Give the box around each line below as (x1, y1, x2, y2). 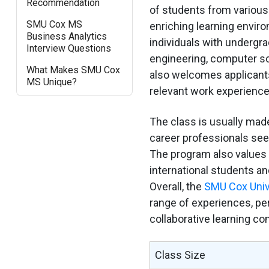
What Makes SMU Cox (26, 64, 120, 76)
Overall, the (149, 180, 204, 193)
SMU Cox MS (26, 18, 82, 30)
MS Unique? (26, 76, 77, 88)
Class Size (154, 248, 205, 261)
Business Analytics (26, 30, 107, 42)
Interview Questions (26, 42, 111, 54)
